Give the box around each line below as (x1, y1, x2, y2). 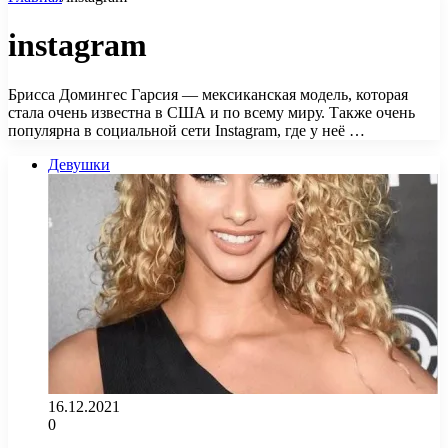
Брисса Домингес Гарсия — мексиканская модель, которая (8, 85, 408, 103)
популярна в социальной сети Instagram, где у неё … (8, 121, 365, 139)
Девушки (48, 155, 110, 173)
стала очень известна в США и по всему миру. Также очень (8, 103, 415, 121)
